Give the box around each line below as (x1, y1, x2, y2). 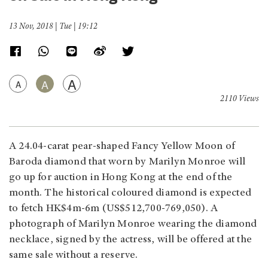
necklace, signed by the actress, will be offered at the (9, 234, 252, 246)
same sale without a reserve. (9, 250, 138, 261)
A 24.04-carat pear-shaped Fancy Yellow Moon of (9, 141, 235, 153)
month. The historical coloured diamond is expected (9, 188, 252, 199)
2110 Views (220, 95, 259, 104)
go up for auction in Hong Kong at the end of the (9, 172, 233, 184)
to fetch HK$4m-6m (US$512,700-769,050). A (9, 203, 218, 215)
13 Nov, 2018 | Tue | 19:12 (9, 23, 98, 32)
